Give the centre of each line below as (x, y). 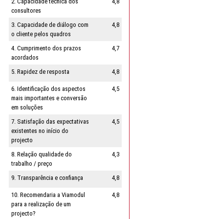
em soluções (27, 107)
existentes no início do (40, 131)
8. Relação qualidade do (41, 154)
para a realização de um (41, 204)
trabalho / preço (32, 163)
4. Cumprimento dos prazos (46, 48)
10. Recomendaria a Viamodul (48, 195)
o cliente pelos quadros (41, 34)
